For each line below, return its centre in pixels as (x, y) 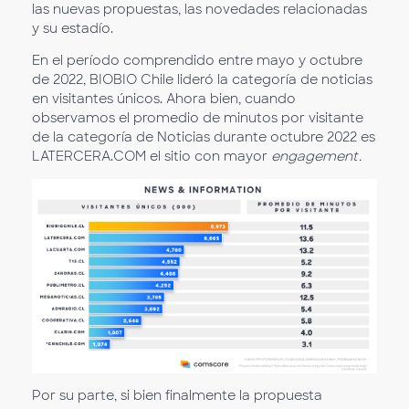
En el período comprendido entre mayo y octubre (197, 61)
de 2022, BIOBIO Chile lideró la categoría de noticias (202, 80)
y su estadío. (73, 29)
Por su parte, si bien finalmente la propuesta (177, 395)
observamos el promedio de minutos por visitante (198, 118)
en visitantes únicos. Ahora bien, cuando (164, 99)
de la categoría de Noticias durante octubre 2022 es (204, 137)
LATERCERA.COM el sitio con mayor (152, 157)
